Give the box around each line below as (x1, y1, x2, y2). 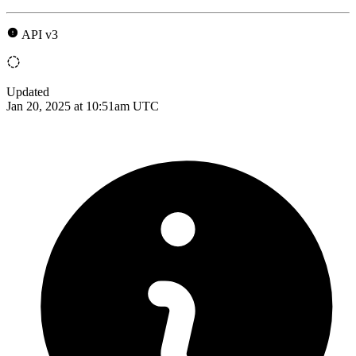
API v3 (21, 27, 58, 41)
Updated (6, 84, 49, 99)
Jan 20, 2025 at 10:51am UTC (6, 99, 159, 113)
